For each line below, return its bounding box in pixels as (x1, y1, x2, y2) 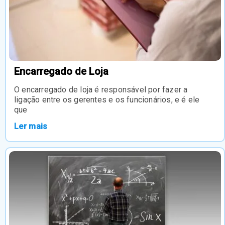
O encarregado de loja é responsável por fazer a (14, 85, 188, 95)
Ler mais (14, 122, 48, 132)
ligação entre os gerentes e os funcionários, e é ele (14, 95, 200, 105)
